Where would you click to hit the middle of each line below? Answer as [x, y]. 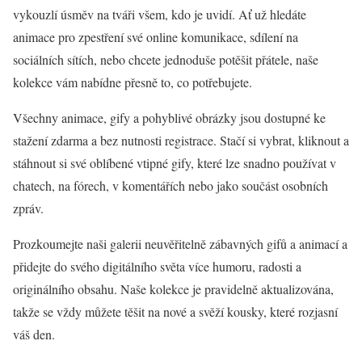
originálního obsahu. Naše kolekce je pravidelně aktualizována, [173, 289]
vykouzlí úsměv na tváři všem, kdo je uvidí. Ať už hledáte [160, 14]
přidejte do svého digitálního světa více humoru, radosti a [157, 266]
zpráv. [28, 208]
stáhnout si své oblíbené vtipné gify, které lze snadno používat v [175, 163]
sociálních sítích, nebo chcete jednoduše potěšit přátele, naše [166, 59]
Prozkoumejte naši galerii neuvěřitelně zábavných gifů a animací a [180, 244]
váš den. [34, 334]
